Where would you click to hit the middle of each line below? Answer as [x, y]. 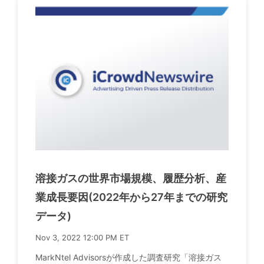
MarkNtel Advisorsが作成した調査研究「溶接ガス [128, 258]
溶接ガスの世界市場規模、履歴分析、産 [131, 179]
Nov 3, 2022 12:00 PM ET [82, 238]
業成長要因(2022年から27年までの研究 [131, 197]
